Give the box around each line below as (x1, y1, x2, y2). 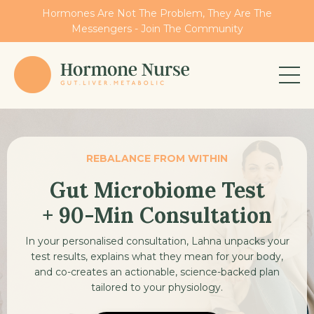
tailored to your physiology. (91, 280, 223, 294)
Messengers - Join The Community (71, 22, 243, 35)
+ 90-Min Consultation (42, 201, 272, 228)
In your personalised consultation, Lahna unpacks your (25, 234, 289, 247)
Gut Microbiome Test (49, 176, 265, 203)
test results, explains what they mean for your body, (31, 250, 283, 263)
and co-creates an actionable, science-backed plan (34, 265, 280, 278)
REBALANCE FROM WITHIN (86, 151, 228, 165)
